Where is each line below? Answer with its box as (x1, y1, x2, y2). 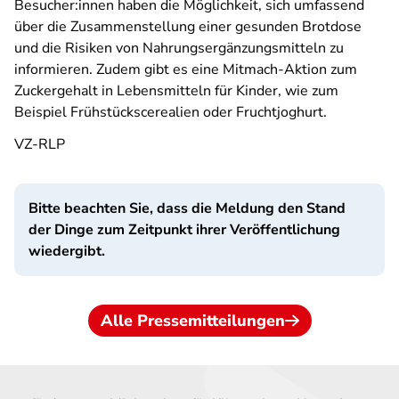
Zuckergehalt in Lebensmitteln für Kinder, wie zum (14, 81, 338, 101)
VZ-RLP (14, 134, 65, 154)
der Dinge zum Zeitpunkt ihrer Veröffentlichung (28, 220, 340, 240)
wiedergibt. (28, 241, 105, 261)
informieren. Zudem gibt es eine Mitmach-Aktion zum (14, 60, 357, 79)
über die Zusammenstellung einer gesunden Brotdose (14, 17, 362, 37)
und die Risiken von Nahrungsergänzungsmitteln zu (14, 38, 344, 58)
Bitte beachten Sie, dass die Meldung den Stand (28, 199, 346, 218)
